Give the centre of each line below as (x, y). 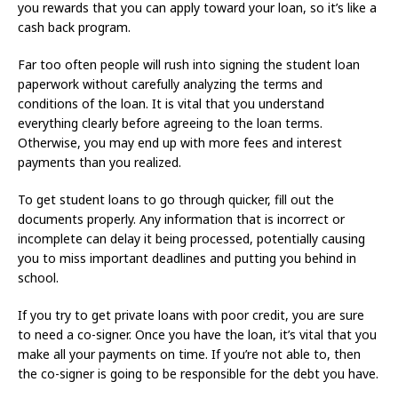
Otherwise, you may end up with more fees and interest (180, 143)
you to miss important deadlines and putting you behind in (187, 259)
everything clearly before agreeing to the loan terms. (170, 123)
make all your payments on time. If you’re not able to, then (189, 354)
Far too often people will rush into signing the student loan (189, 65)
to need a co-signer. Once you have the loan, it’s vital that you (197, 335)
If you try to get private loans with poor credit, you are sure (191, 315)
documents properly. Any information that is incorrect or (181, 219)
